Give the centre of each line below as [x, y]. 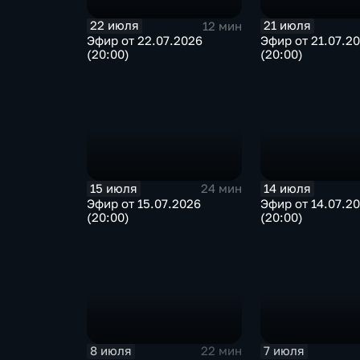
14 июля [288, 188]
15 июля [113, 188]
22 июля [114, 26]
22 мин [221, 351]
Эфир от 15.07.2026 [143, 203]
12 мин [222, 26]
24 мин [221, 189]
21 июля [288, 26]
